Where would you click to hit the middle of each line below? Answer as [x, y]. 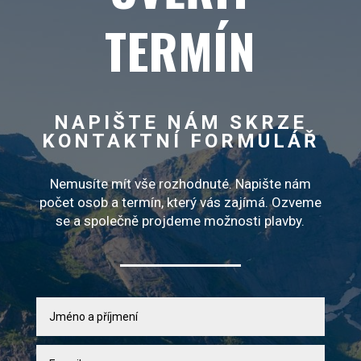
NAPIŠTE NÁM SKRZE [180, 123]
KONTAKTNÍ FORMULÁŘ [180, 141]
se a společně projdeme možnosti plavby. [180, 221]
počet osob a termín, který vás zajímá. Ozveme [180, 203]
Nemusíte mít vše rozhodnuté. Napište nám [180, 184]
